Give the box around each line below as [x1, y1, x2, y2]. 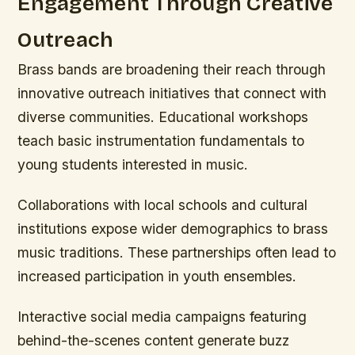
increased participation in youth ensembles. [17, 268, 297, 285]
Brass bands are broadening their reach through [17, 61, 326, 78]
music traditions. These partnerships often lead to [17, 244, 337, 261]
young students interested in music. [17, 156, 249, 174]
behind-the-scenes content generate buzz [17, 332, 290, 349]
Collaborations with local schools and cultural [17, 197, 308, 214]
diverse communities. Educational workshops [17, 109, 309, 126]
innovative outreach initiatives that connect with [17, 85, 327, 102]
